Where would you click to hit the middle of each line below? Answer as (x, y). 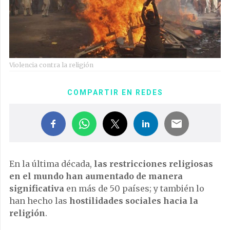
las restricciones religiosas (154, 164)
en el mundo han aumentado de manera (96, 176)
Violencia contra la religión (51, 65)
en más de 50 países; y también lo (134, 189)
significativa (37, 189)
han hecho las (39, 201)
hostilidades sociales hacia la (134, 201)
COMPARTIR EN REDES (115, 93)
